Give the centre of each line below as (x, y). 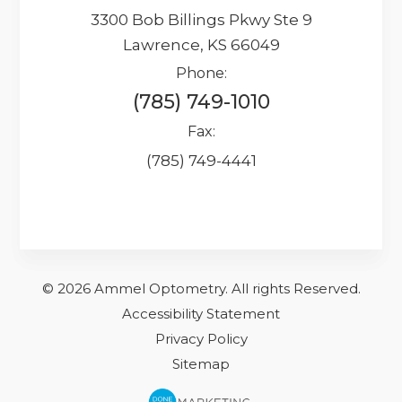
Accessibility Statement (201, 313)
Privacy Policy (201, 338)
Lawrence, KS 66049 (201, 44)
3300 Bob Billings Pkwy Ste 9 (201, 19)
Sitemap (201, 363)
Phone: (201, 73)
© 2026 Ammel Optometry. (135, 288)
